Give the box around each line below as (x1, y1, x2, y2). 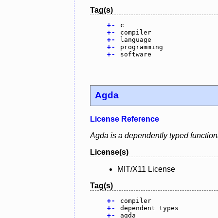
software (120, 50, 151, 58)
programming (120, 43, 163, 51)
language (120, 36, 151, 43)
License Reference (90, 115, 159, 124)
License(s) (90, 148, 128, 157)
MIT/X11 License (117, 165, 175, 174)
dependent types (120, 204, 179, 212)
